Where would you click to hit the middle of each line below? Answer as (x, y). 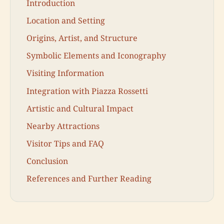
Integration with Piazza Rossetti (87, 91)
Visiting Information (65, 73)
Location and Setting (66, 20)
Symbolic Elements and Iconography (96, 56)
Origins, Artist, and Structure (82, 38)
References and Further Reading (89, 179)
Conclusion (47, 161)
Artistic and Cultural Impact (80, 108)
